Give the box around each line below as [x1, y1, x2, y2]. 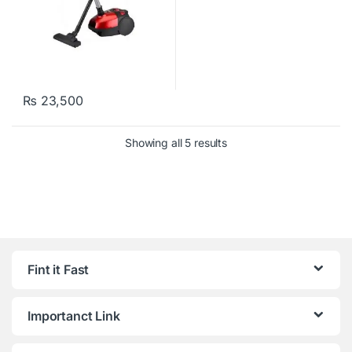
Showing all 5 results [124, 136, 228, 150]
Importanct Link [27, 308, 120, 324]
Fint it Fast [27, 262, 90, 278]
